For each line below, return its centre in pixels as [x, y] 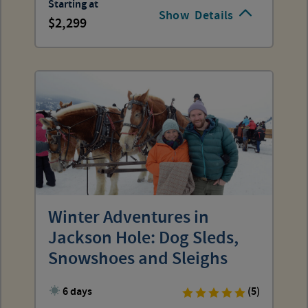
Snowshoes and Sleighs [138, 259]
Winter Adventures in [129, 218]
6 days [78, 291]
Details [214, 15]
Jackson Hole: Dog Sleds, [143, 238]
